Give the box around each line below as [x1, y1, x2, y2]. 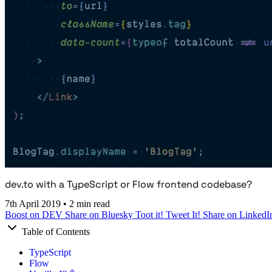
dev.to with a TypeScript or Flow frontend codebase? [5, 177, 252, 191]
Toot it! [135, 209, 166, 220]
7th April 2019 [5, 199, 63, 209]
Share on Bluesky [65, 209, 135, 220]
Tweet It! [166, 209, 203, 220]
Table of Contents [19, 226, 90, 237]
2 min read [69, 199, 110, 209]
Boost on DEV [5, 209, 65, 220]
